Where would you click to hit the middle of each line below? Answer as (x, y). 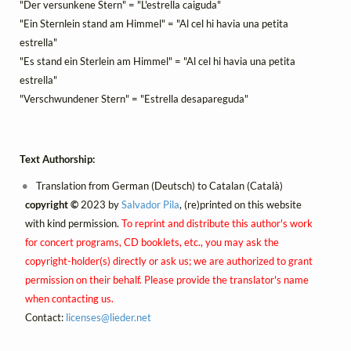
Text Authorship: (57, 159)
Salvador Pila (150, 204)
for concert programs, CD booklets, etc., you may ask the (152, 242)
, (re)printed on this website (240, 204)
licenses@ (87, 317)
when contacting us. (69, 298)
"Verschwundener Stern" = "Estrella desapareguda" (134, 99)
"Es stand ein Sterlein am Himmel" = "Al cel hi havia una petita (157, 62)
